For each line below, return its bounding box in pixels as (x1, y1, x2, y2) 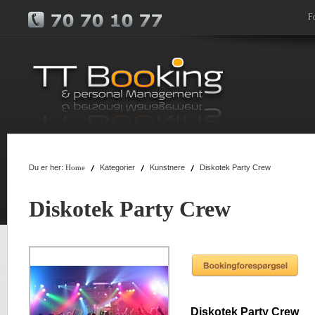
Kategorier (100, 163, 135, 172)
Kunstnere (150, 163, 185, 172)
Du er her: (29, 163, 65, 172)
